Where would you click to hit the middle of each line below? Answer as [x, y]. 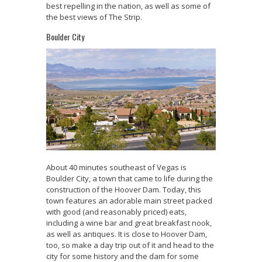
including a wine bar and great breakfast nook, [129, 223]
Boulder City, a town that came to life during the [130, 178]
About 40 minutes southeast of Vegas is [116, 167]
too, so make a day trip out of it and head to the [130, 245]
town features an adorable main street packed [129, 200]
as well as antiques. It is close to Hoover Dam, [127, 234]
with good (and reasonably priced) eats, [116, 211]
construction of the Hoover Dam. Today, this [124, 189]
